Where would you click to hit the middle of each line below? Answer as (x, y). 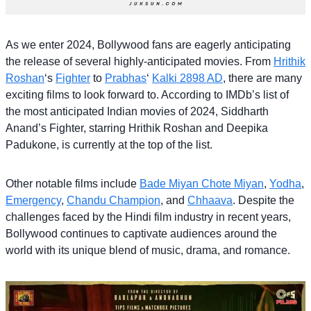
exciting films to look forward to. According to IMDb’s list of (147, 94)
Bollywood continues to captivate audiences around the (141, 233)
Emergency (33, 200)
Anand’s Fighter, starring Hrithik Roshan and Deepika (137, 128)
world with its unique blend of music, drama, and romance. (148, 250)
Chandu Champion (114, 200)
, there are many (262, 78)
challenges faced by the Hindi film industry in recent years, (148, 217)
